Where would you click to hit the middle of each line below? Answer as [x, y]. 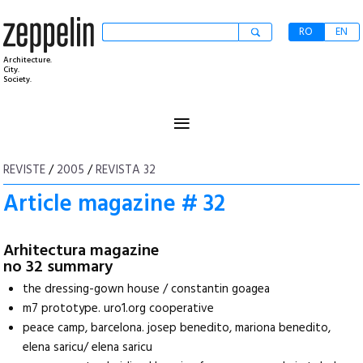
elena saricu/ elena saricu [88, 348]
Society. [18, 79]
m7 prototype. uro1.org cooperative [119, 309]
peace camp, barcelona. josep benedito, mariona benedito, [177, 328]
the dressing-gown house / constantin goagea [147, 289]
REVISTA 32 [126, 170]
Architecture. [28, 60]
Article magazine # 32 [115, 205]
